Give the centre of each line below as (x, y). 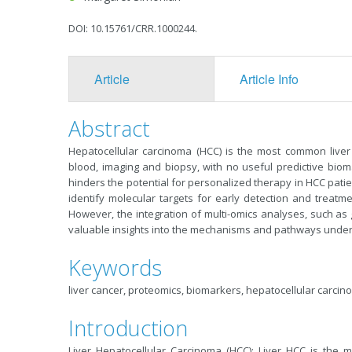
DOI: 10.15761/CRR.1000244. (133, 28)
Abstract (109, 128)
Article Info (269, 79)
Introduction (128, 328)
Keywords (115, 268)
